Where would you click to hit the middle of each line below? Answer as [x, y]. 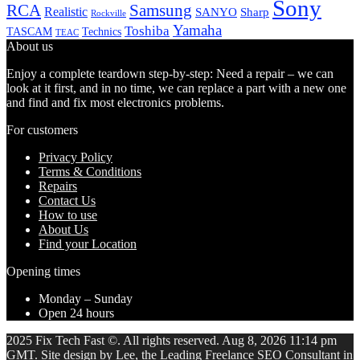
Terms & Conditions [90, 172]
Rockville [108, 13]
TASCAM [29, 32]
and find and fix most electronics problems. [115, 103]
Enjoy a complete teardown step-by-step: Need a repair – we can [170, 74]
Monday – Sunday [86, 299]
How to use [68, 215]
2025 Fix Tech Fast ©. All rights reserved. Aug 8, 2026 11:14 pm [172, 341]
